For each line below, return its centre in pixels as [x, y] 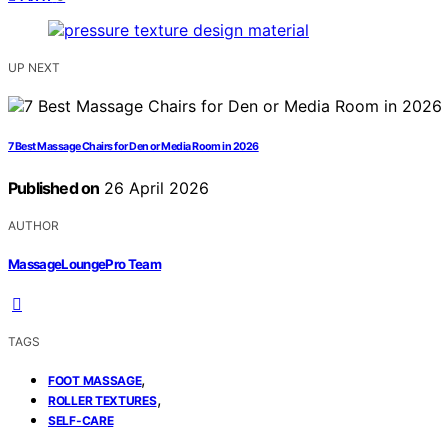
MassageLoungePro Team [85, 263]
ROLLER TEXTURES [102, 400]
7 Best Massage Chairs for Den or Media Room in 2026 [133, 147]
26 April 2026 [154, 188]
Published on [54, 188]
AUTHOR [33, 226]
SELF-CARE [81, 420]
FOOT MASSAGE [95, 380]
